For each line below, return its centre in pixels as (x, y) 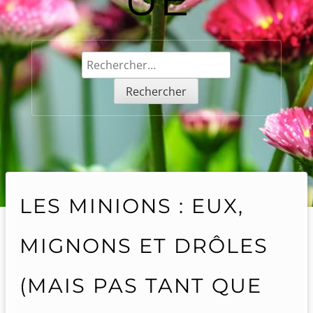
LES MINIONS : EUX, (132, 206)
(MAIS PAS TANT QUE (141, 286)
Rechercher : (115, 60)
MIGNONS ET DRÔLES (144, 246)
